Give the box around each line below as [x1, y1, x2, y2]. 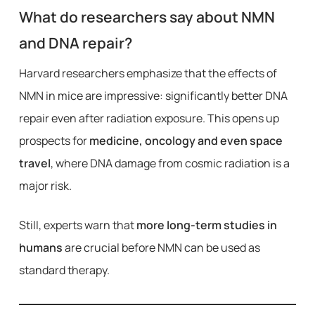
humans [18, 240, 63, 255]
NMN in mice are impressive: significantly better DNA [18, 88, 288, 103]
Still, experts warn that [18, 217, 136, 233]
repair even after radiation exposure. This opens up [18, 110, 279, 126]
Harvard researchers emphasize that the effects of [18, 65, 277, 81]
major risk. [18, 178, 72, 193]
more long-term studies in [136, 217, 277, 233]
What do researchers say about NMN [18, 7, 275, 27]
